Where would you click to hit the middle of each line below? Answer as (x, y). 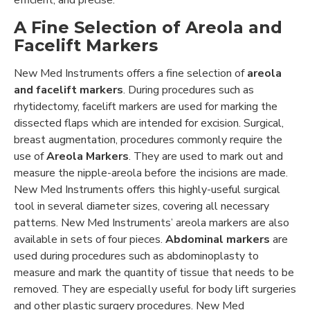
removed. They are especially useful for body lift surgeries (155, 289)
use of (30, 156)
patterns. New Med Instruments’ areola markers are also (152, 222)
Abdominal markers (218, 239)
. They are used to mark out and (206, 156)
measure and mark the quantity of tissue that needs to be (154, 272)
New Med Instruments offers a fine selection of (130, 73)
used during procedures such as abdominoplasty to (136, 256)
